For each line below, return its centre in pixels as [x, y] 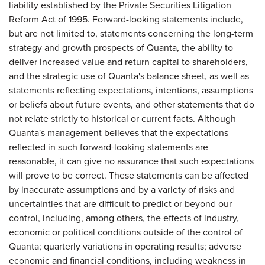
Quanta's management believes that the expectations [119, 133]
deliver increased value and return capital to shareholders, [128, 62]
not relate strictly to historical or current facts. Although [122, 119]
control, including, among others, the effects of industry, [124, 218]
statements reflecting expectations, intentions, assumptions [131, 90]
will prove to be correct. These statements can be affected [129, 175]
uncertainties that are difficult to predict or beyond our [120, 204]
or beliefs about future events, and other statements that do [132, 104]
